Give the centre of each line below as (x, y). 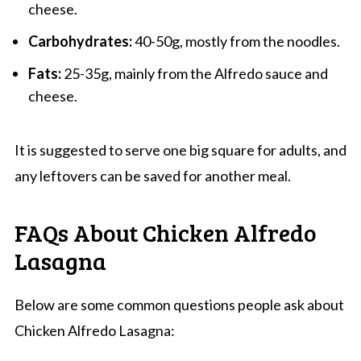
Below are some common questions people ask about (179, 304)
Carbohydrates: (80, 41)
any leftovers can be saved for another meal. (152, 175)
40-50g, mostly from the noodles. (236, 41)
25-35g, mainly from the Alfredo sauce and (194, 73)
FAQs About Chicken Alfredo (165, 232)
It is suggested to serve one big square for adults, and (180, 149)
